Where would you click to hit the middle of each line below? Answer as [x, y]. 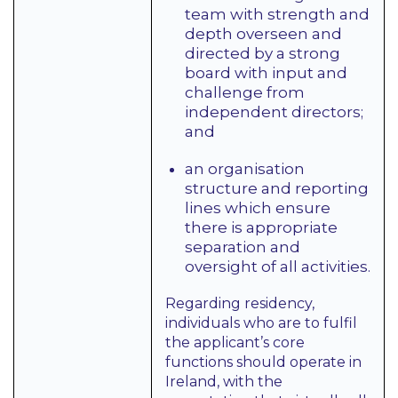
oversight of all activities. [278, 267]
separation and [243, 247]
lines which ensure [258, 208]
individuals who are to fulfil [261, 323]
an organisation [245, 169]
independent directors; [274, 112]
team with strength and [277, 14]
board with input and [266, 73]
